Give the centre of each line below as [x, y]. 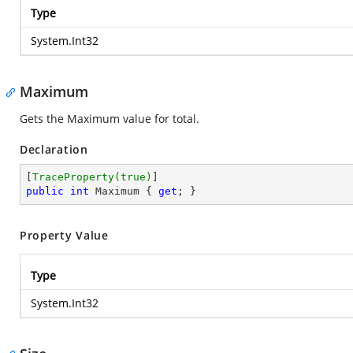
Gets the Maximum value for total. [110, 119]
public [45, 191]
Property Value [64, 235]
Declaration [54, 149]
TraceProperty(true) [92, 177]
